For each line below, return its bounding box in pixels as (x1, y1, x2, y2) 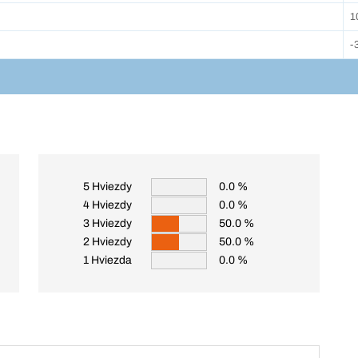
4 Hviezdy (83, 199, 132, 211)
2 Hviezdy (83, 236, 132, 248)
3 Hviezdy (83, 217, 132, 229)
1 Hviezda (83, 254, 132, 266)
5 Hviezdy (83, 181, 132, 193)
